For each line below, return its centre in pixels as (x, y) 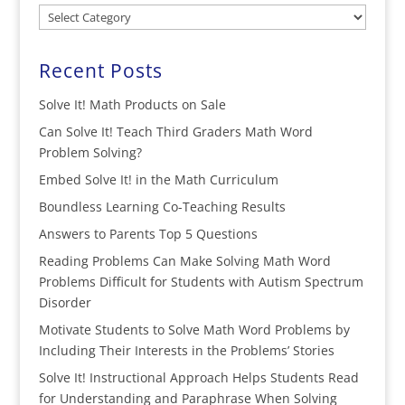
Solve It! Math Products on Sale (132, 104)
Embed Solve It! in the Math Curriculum (158, 179)
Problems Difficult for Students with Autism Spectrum (201, 282)
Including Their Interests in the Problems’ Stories (186, 350)
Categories (70, 14)
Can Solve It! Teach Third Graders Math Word (175, 132)
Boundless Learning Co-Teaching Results (162, 207)
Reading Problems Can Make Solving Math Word (184, 261)
